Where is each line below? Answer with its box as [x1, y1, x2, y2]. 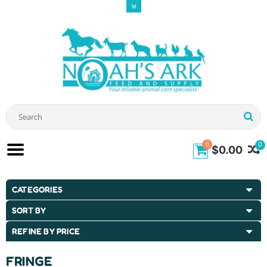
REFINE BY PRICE [12, 226, 80, 237]
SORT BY [12, 205, 46, 216]
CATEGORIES [12, 184, 63, 195]
